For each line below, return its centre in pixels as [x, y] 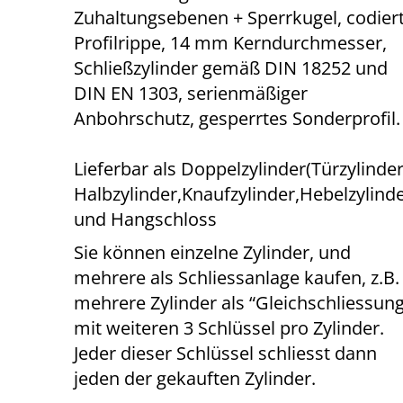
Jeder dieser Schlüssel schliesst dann [226, 353]
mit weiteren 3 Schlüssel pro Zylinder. [229, 328]
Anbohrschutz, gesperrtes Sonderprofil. [237, 118]
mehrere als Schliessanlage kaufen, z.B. [237, 278]
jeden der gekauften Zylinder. [195, 378]
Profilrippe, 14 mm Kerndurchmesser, [231, 43]
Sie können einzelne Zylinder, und [213, 252]
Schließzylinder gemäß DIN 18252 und [231, 68]
